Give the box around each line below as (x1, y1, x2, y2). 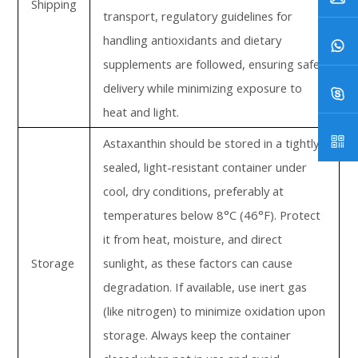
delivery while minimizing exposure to (103, 80, 303, 96)
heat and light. (103, 104, 180, 120)
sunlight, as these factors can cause (103, 255, 293, 271)
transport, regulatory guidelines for (103, 8, 293, 24)
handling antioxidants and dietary (103, 32, 282, 48)
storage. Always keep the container (103, 327, 292, 343)
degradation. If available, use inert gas (103, 279, 308, 295)
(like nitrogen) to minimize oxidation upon (103, 303, 326, 319)
